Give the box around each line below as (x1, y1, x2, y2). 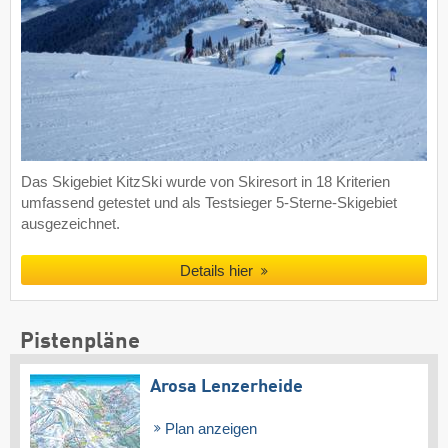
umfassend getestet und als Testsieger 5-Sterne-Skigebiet (21, 194, 397, 211)
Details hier (180, 261, 258, 279)
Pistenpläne (20, 330, 140, 353)
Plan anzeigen (160, 420, 257, 437)
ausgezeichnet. (21, 215, 120, 232)
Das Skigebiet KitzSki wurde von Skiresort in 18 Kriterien (21, 173, 390, 190)
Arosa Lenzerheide (150, 377, 303, 396)
